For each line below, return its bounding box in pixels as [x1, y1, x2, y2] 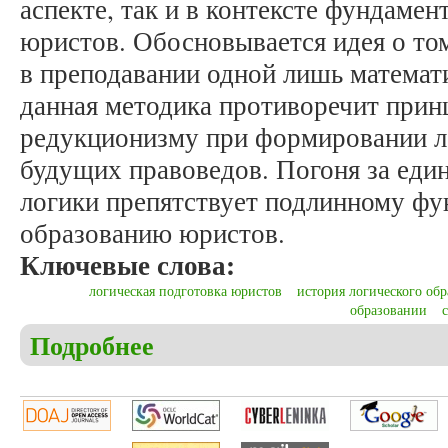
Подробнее [30, 326, 154, 365]
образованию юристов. [20, 215, 285, 252]
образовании [350, 300, 427, 320]
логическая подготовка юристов [89, 281, 282, 301]
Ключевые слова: [20, 245, 244, 285]
